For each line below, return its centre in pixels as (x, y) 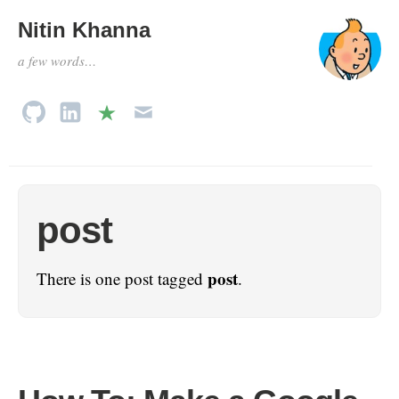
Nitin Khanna (84, 30)
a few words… (57, 61)
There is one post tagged (122, 278)
